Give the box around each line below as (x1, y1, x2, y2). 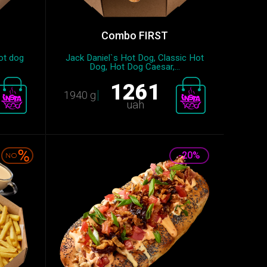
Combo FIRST (101, 29, 168, 42)
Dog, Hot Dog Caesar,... (89, 61, 180, 72)
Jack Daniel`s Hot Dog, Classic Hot (66, 52, 204, 63)
